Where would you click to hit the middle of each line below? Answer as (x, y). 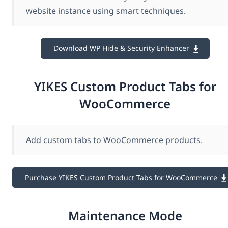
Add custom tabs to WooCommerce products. (114, 140)
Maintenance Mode (125, 216)
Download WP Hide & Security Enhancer (121, 48)
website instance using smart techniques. (106, 10)
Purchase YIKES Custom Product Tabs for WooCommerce (121, 177)
